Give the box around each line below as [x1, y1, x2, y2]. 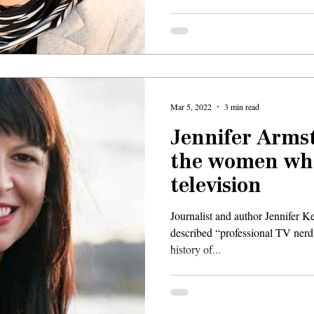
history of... [170, 242, 221, 257]
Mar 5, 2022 [170, 101, 212, 112]
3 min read [224, 101, 259, 112]
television [170, 177, 261, 197]
